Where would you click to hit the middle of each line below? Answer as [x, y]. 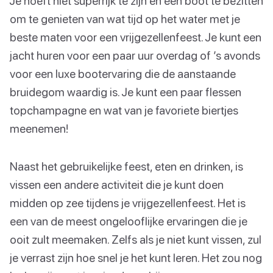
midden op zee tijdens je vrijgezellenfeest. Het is [128, 203]
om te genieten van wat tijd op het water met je [125, 19]
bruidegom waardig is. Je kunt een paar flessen [126, 92]
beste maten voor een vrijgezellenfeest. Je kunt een [136, 37]
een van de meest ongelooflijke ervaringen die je [129, 221]
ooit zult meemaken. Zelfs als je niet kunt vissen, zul [136, 239]
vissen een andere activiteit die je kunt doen [117, 185]
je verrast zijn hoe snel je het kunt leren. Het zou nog [136, 258]
